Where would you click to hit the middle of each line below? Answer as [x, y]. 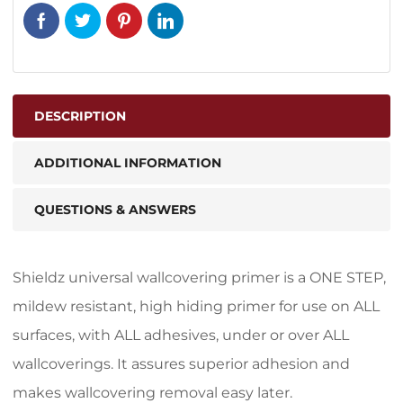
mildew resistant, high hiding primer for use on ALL [196, 306]
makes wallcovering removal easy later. [152, 392]
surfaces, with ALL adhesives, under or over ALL [181, 335]
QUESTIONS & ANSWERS [115, 209]
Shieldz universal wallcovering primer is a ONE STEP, [199, 277]
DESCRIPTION [80, 116]
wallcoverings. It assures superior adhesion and [181, 363]
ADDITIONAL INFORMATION [128, 162]
